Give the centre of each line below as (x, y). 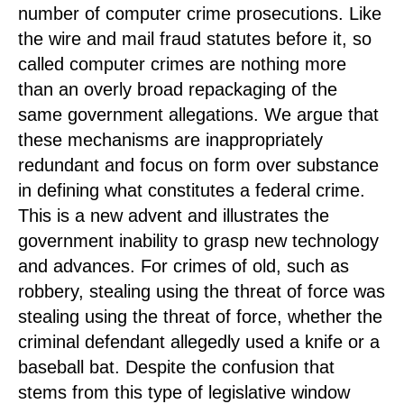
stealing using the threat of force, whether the (200, 317)
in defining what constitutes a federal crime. (192, 190)
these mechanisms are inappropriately (170, 140)
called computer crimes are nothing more (182, 64)
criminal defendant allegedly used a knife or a (199, 342)
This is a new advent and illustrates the (174, 216)
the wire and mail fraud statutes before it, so (195, 39)
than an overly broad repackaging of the (178, 89)
